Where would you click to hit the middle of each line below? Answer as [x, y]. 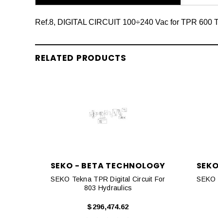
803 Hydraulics [108, 188]
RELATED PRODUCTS [81, 58]
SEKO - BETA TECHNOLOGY [108, 166]
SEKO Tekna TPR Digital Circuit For [108, 179]
